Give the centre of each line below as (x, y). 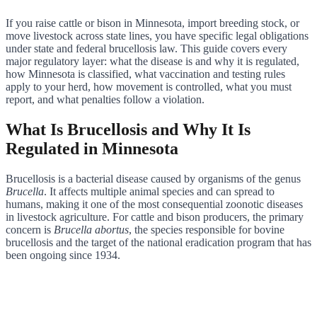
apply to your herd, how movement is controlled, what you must (149, 86)
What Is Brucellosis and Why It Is (128, 129)
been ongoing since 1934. (63, 255)
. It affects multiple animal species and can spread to (159, 191)
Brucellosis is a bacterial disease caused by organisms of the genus (153, 178)
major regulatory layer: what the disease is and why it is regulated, (152, 61)
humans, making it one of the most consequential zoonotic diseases (154, 204)
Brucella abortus (91, 229)
